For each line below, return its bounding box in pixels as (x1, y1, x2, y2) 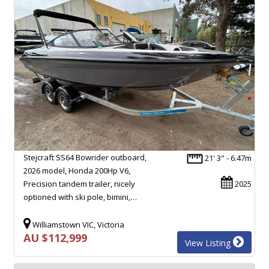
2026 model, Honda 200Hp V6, (23, 165, 130, 176)
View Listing (185, 237, 233, 249)
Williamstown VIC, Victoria (31, 219, 124, 230)
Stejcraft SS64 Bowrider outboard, (23, 151, 147, 163)
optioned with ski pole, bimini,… (23, 191, 137, 202)
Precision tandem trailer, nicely (23, 178, 135, 189)
